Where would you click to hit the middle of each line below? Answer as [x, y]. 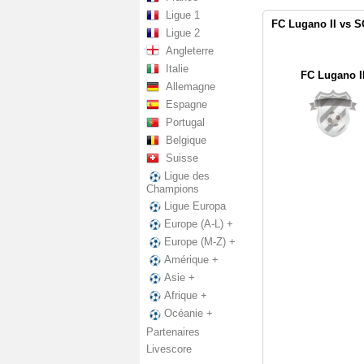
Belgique [186, 140]
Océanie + [188, 314]
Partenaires [173, 331]
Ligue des [187, 176]
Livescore [169, 349]
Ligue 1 [183, 15]
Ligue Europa [195, 206]
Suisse [182, 158]
